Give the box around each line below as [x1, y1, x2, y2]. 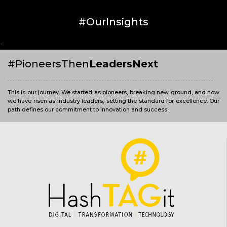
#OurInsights [79, 15, 148, 28]
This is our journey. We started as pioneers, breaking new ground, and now [8, 88, 219, 96]
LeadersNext [89, 57, 158, 70]
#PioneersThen [8, 57, 89, 70]
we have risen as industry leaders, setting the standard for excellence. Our [8, 97, 219, 104]
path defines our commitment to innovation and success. [8, 105, 168, 113]
